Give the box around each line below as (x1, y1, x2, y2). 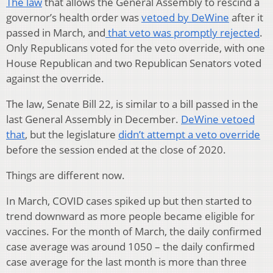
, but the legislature (25, 127, 118, 141)
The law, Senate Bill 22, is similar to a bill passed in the (6, 96, 258, 111)
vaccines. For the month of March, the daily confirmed (6, 224, 261, 238)
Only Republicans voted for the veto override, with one (6, 40, 265, 55)
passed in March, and (6, 25, 105, 40)
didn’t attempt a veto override (118, 127, 260, 141)
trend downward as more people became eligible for (6, 208, 255, 223)
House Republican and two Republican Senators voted (6, 55, 261, 70)
